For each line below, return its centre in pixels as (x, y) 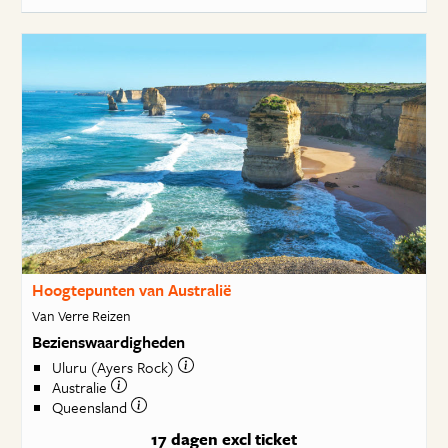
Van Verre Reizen (81, 315)
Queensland (91, 407)
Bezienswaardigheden (108, 341)
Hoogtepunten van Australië (131, 290)
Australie (81, 387)
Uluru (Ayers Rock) (114, 367)
